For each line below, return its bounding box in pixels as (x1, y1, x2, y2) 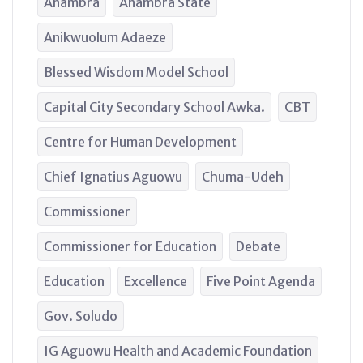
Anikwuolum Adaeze (44, 28, 166, 45)
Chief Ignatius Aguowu (44, 168, 182, 185)
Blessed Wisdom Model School (44, 63, 228, 80)
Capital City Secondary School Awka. (44, 98, 265, 115)
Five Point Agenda (207, 272, 315, 289)
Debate (236, 237, 280, 254)
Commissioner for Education (44, 237, 216, 254)
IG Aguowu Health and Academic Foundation (44, 342, 312, 359)
